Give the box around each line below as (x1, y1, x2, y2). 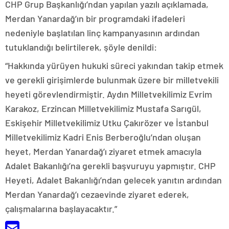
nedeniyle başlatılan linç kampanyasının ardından (5, 27, 200, 38)
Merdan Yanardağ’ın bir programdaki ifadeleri (5, 13, 185, 24)
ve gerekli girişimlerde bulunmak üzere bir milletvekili (5, 74, 219, 85)
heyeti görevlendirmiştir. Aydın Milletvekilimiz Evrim (5, 88, 212, 100)
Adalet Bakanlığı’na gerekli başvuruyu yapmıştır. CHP (5, 160, 216, 171)
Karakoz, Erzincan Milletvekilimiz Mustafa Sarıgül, (5, 103, 201, 114)
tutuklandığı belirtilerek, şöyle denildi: (5, 41, 157, 53)
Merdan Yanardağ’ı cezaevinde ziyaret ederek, (5, 189, 189, 200)
